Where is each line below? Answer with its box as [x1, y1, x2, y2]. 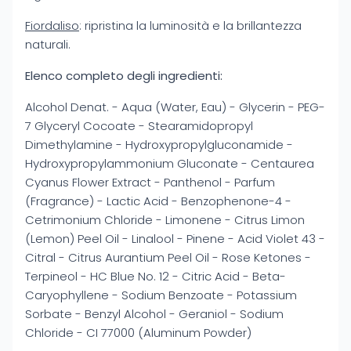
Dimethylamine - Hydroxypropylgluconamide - [25, 136, 293, 153]
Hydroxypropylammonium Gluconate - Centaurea [25, 155, 314, 172]
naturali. [25, 36, 71, 52]
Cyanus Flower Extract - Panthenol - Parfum [25, 174, 275, 190]
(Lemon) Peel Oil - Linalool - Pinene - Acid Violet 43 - [25, 230, 325, 247]
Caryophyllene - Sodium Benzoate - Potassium [25, 287, 297, 303]
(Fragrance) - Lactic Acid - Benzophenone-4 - [25, 193, 291, 209]
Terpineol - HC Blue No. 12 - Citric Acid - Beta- [25, 268, 286, 284]
